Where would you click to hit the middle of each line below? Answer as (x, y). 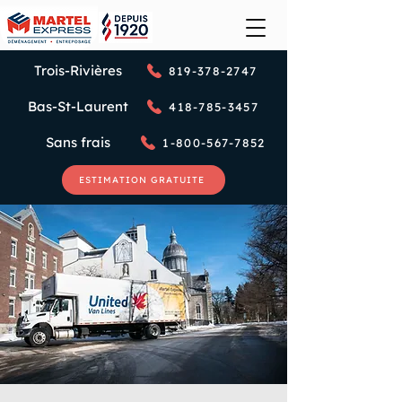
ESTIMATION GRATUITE (142, 180)
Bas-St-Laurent (78, 106)
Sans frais (78, 142)
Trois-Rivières (78, 70)
